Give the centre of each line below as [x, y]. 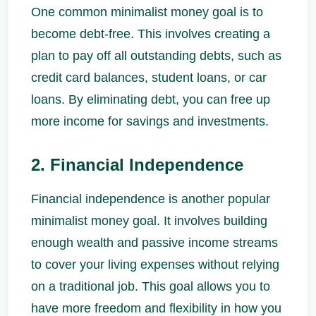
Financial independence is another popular [151, 199]
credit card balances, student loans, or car [149, 77]
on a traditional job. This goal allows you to [151, 286]
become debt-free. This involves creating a [151, 34]
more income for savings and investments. [150, 121]
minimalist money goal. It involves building [149, 220]
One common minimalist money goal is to [147, 12]
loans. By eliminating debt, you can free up [151, 99]
